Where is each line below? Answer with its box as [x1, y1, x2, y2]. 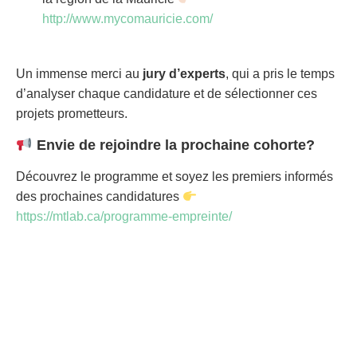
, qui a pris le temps [226, 67, 335, 81]
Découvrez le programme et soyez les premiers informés [16, 170, 333, 184]
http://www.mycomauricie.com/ [41, 12, 213, 26]
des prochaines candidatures [16, 190, 182, 204]
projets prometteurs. [16, 107, 127, 121]
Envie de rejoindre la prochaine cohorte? [36, 136, 315, 153]
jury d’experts [143, 67, 226, 81]
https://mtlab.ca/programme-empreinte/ [16, 210, 232, 224]
